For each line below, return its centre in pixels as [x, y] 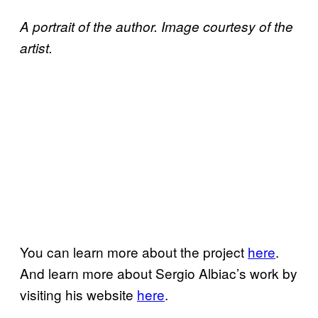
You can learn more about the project [134, 252]
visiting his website [78, 295]
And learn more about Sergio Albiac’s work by [159, 273]
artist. [38, 48]
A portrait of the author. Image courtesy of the [157, 26]
